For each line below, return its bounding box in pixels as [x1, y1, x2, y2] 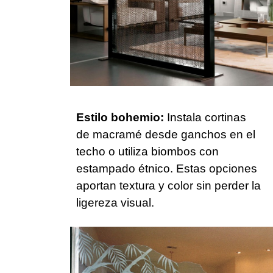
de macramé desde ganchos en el [76, 127, 255, 141]
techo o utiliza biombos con [76, 144, 219, 158]
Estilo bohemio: [76, 110, 164, 124]
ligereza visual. [76, 196, 154, 209]
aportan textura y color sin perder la [76, 179, 261, 192]
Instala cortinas [164, 110, 246, 124]
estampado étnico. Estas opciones [76, 161, 257, 175]
